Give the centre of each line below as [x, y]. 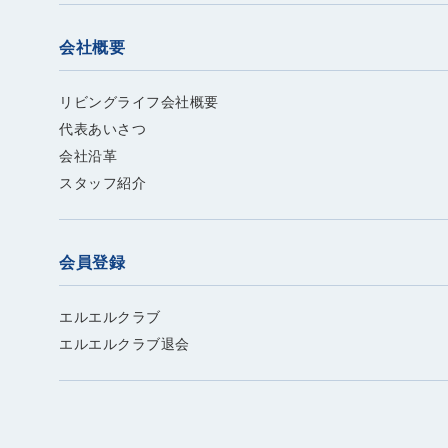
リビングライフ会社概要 [139, 102]
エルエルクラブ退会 [124, 344]
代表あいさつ [103, 129]
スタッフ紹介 [103, 183]
